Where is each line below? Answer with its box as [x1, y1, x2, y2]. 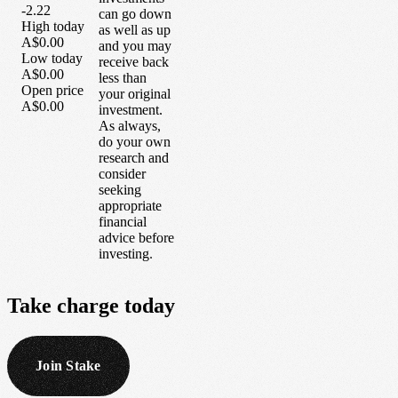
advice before [99, 229, 174, 245]
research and [99, 149, 169, 165]
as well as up [99, 21, 171, 37]
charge [57, 293, 119, 317]
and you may [99, 37, 171, 53]
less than [99, 69, 147, 85]
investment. [99, 101, 163, 117]
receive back [99, 53, 169, 69]
